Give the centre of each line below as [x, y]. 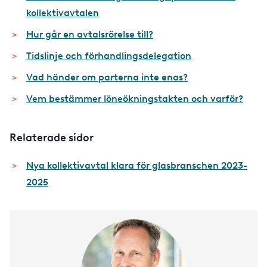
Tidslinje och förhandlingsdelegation [109, 56]
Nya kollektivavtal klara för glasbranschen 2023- [137, 165]
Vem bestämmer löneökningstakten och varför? [135, 99]
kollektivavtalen [63, 13]
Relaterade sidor [52, 138]
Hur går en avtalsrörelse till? [90, 35]
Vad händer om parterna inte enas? [107, 77]
